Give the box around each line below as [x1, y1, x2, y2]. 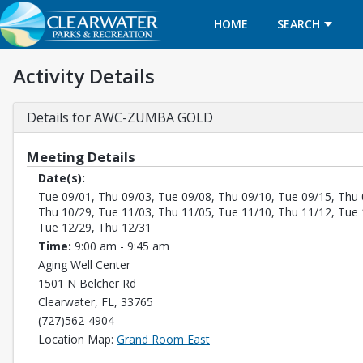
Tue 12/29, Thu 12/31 [38, 220, 152, 235]
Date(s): [38, 170, 88, 186]
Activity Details [13, 62, 155, 89]
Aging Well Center [38, 257, 130, 272]
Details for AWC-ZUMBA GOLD [27, 109, 213, 126]
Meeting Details [27, 147, 139, 166]
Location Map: [38, 331, 117, 347]
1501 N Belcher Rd [38, 275, 136, 291]
